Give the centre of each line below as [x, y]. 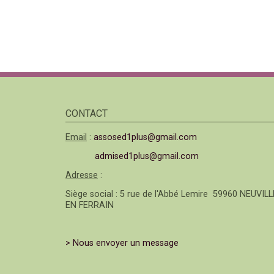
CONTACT [87, 113]
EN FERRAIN [90, 205]
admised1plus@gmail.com [147, 156]
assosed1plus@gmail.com [145, 137]
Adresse [82, 175]
